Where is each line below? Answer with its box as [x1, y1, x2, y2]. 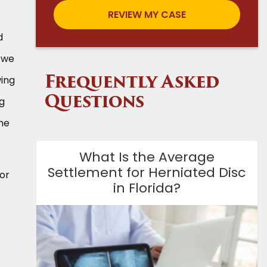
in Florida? [113, 178, 181, 197]
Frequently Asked [44, 74, 219, 92]
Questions [44, 94, 144, 111]
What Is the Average [79, 147, 215, 166]
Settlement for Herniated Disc [48, 163, 246, 182]
